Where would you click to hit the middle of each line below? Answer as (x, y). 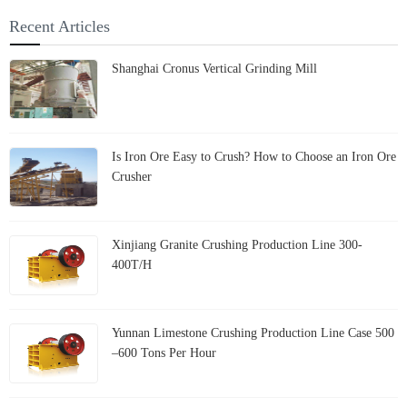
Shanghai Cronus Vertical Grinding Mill (214, 69)
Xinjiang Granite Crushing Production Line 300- (237, 245)
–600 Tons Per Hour (164, 353)
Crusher (132, 177)
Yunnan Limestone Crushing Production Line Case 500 (253, 333)
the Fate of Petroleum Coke (293, 21)
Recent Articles (60, 27)
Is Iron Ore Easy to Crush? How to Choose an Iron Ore (254, 157)
